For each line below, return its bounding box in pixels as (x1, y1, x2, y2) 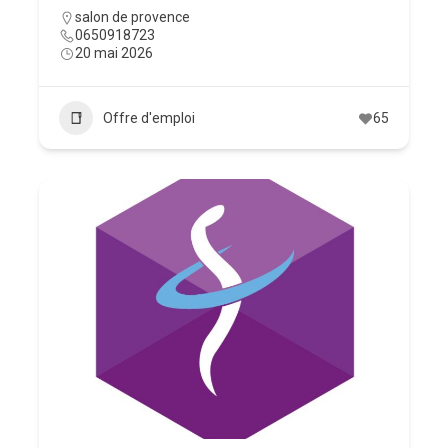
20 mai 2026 (75, 45, 153, 62)
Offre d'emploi (103, 110, 195, 127)
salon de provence (75, 9, 190, 26)
